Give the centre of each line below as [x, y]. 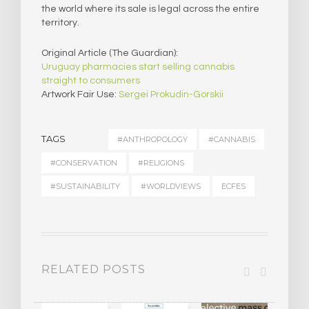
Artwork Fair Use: [80, 94]
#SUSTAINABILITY [85, 186]
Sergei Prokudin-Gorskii [171, 94]
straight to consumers [91, 80]
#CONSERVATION [84, 162]
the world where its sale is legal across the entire [150, 9]
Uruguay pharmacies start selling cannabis [138, 67]
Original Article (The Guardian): [110, 53]
